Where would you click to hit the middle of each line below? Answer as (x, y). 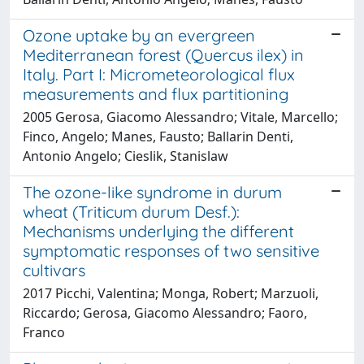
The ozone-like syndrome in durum (152, 192)
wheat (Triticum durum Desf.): (131, 211)
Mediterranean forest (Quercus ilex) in (163, 54)
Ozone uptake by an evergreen (139, 35)
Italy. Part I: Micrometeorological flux (159, 74)
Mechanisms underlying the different (158, 231)
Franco (44, 332)
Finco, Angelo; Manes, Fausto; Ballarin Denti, (158, 136)
